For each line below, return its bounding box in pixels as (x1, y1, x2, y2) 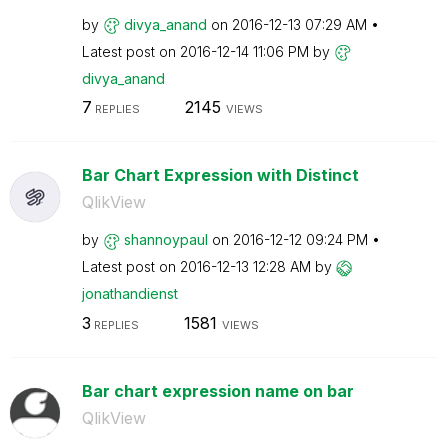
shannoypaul (123, 231, 208, 248)
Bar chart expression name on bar (81, 380, 354, 401)
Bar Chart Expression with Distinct (81, 165, 359, 185)
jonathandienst (81, 285, 178, 302)
